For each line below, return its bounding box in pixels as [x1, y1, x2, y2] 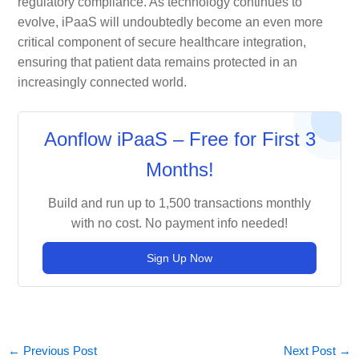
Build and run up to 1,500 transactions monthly [48, 196, 311, 210]
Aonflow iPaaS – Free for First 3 [43, 127, 316, 150]
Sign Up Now [147, 251, 212, 264]
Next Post [284, 344, 340, 357]
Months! [145, 158, 214, 180]
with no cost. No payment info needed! [71, 216, 288, 230]
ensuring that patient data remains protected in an [17, 55, 297, 70]
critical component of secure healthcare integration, [17, 35, 306, 50]
